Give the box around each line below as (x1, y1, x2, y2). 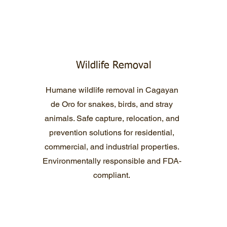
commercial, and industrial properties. (44, 142, 179, 152)
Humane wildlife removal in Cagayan (45, 85, 178, 95)
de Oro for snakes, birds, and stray (51, 99, 173, 109)
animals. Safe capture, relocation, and (44, 113, 179, 123)
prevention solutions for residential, (49, 128, 174, 137)
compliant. (93, 170, 130, 180)
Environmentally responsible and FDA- (42, 156, 181, 166)
